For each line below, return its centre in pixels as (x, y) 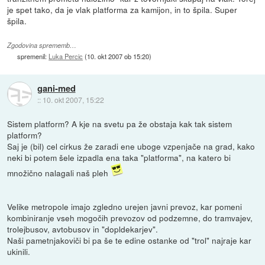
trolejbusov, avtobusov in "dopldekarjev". (83, 229)
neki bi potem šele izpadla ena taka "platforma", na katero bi (119, 157)
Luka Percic (66, 56)
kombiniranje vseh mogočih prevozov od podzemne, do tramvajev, (130, 217)
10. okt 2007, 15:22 (73, 100)
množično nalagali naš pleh (59, 172)
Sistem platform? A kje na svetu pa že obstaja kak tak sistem (120, 123)
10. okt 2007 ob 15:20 (118, 56)
